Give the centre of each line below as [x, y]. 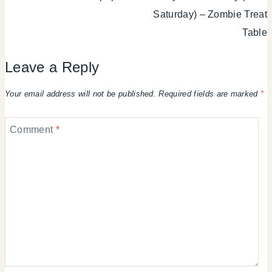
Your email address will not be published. [81, 93]
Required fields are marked [210, 93]
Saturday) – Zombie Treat [210, 15]
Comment [33, 129]
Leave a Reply [52, 67]
